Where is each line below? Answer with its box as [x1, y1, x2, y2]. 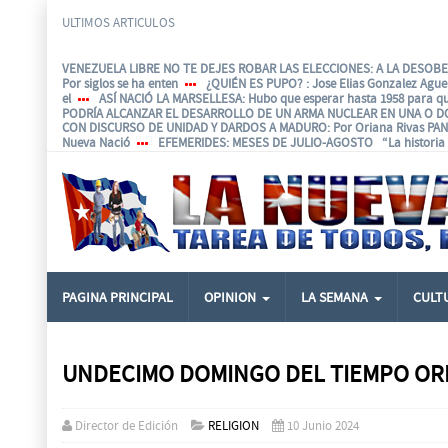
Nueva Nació [62, 134, 130, 152]
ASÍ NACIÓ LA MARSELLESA [99, 89, 242, 107]
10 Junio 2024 [287, 417, 359, 435]
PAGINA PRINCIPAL [62, 288, 173, 307]
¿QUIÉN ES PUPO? [206, 74, 306, 92]
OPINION [204, 288, 256, 307]
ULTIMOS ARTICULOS [62, 14, 175, 31]
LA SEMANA [301, 288, 368, 307]
